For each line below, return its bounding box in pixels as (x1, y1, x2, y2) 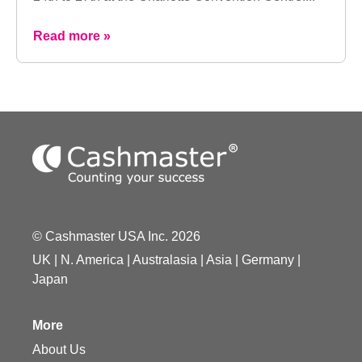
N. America (61, 253, 124, 267)
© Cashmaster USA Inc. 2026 (32, 229, 200, 244)
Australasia (133, 253, 197, 267)
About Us (32, 343, 86, 357)
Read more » (33, 29, 111, 44)
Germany (242, 253, 294, 267)
